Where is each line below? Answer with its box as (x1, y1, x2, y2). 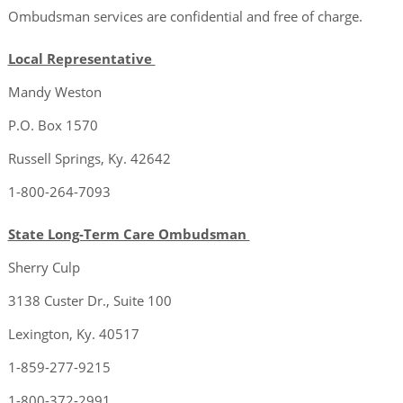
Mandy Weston (7, 83, 102, 102)
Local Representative (7, 49, 156, 68)
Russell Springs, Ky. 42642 (7, 149, 175, 168)
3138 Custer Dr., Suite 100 (7, 291, 172, 310)
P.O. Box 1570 (7, 116, 102, 135)
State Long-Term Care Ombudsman (7, 225, 250, 244)
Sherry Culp (7, 258, 84, 277)
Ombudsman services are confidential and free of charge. (7, 7, 366, 26)
